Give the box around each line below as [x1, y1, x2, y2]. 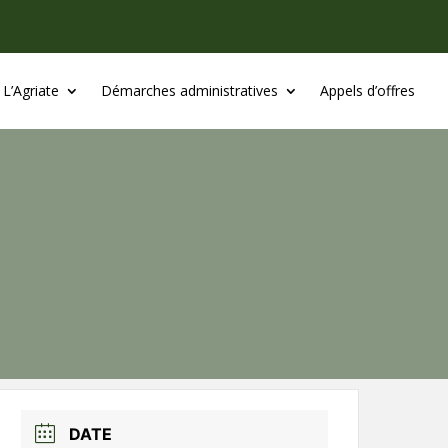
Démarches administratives [100, 81, 278, 100]
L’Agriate [2, 81, 59, 100]
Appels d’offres [319, 81, 415, 100]
